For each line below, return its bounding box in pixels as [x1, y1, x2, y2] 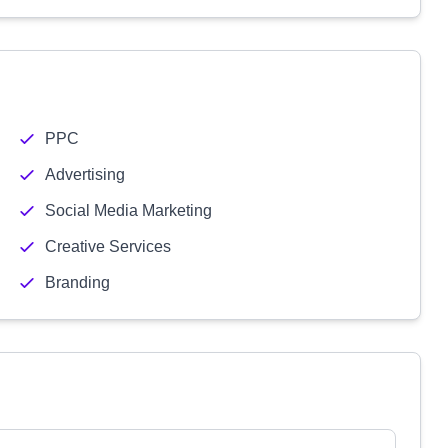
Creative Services [44, 238, 171, 255]
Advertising [44, 166, 125, 183]
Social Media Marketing [44, 202, 212, 219]
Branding [44, 274, 110, 291]
